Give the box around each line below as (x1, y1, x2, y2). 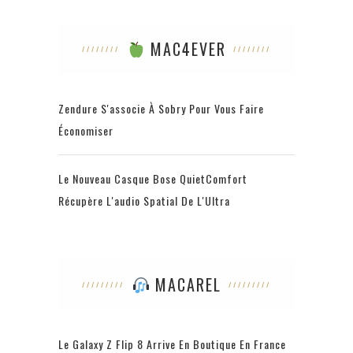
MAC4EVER (144, 37, 226, 61)
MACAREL (149, 273, 221, 297)
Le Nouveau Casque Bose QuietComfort (58, 170, 247, 188)
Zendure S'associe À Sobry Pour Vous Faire (58, 100, 264, 117)
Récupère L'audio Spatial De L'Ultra (58, 192, 230, 210)
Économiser (58, 122, 113, 139)
